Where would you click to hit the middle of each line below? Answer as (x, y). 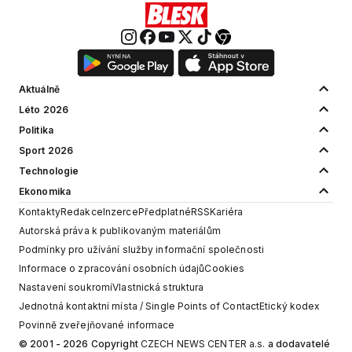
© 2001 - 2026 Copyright (80, 344)
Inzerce (120, 212)
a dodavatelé (298, 344)
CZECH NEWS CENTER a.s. (203, 344)
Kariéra (227, 212)
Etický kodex (290, 306)
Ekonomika (45, 192)
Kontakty (40, 212)
